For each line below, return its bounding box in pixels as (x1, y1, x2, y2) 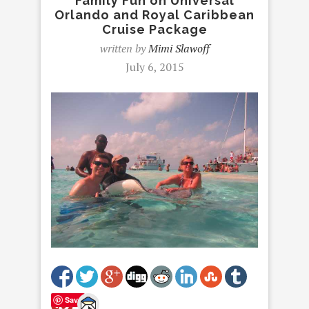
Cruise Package (101, 22, 208, 37)
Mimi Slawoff (148, 41, 210, 56)
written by (99, 41, 148, 56)
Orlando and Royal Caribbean (54, 8, 255, 22)
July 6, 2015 (125, 59, 184, 74)
